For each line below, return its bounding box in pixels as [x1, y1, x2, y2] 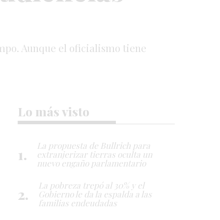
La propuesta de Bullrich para [37, 139, 150, 151]
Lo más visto [18, 103, 89, 119]
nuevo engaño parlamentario [37, 157, 146, 168]
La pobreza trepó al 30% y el [38, 179, 144, 191]
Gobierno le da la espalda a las [38, 188, 152, 199]
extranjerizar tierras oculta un [37, 148, 152, 160]
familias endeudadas [38, 196, 117, 208]
